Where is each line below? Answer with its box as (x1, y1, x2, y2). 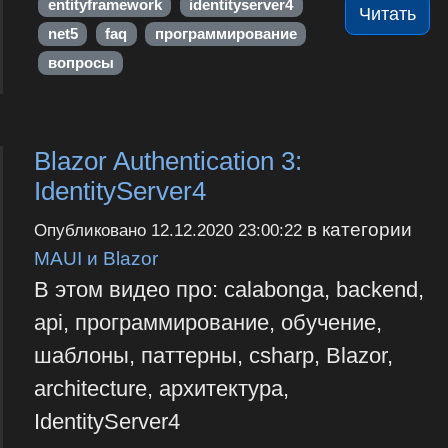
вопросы (47, 55, 114, 72)
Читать (359, 4, 417, 25)
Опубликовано (33, 221, 151, 241)
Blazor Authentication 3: (33, 147, 302, 176)
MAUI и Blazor (33, 247, 158, 270)
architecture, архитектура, (33, 376, 289, 402)
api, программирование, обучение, (33, 310, 382, 336)
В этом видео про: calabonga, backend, (33, 277, 424, 303)
